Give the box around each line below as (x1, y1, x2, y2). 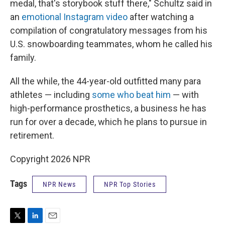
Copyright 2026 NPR (10, 154, 90, 164)
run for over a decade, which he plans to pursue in (10, 117, 207, 127)
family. (10, 52, 36, 63)
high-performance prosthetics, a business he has (10, 103, 206, 114)
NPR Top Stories (104, 180, 156, 188)
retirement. (10, 130, 54, 141)
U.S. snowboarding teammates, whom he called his (10, 39, 212, 49)
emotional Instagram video (22, 12, 128, 22)
